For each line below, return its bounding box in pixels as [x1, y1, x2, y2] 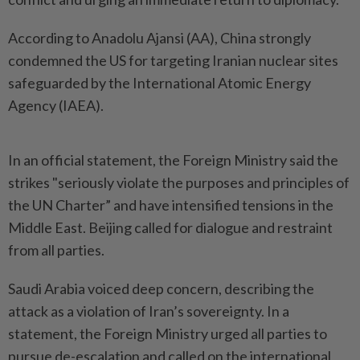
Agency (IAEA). [8, 96, 104, 114]
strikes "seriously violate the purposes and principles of [8, 173, 350, 191]
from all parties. [8, 240, 104, 259]
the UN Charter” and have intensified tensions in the [8, 195, 333, 214]
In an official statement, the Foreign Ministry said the [8, 150, 338, 169]
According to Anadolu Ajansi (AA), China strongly [8, 28, 311, 47]
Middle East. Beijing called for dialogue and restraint [8, 218, 333, 236]
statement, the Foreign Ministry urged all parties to [8, 324, 327, 342]
